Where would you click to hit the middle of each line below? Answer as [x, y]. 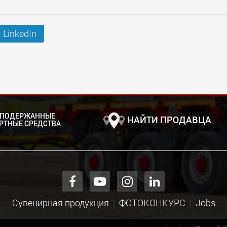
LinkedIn [20, 33]
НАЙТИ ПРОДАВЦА [169, 119]
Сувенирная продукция [60, 203]
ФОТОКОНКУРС [152, 203]
